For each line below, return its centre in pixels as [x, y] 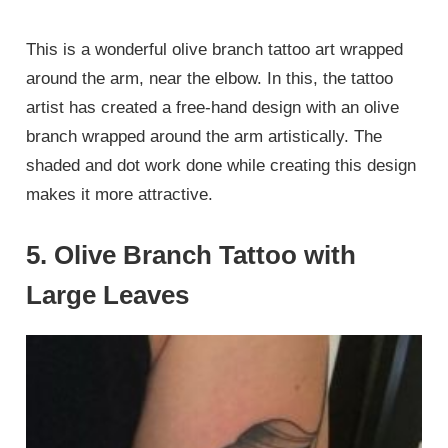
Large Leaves [108, 294]
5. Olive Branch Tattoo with [191, 254]
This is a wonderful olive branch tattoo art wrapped [215, 50]
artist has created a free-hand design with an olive [213, 108]
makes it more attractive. [120, 195]
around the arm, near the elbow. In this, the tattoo [210, 79]
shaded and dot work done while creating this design [221, 166]
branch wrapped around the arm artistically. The [204, 137]
